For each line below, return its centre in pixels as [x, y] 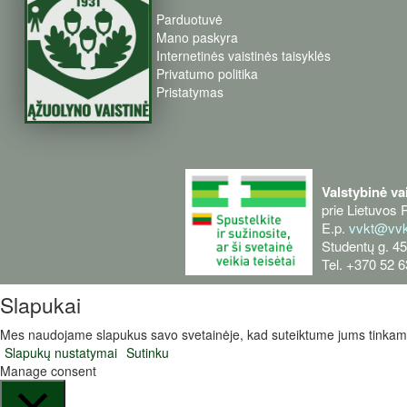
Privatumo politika [208, 73]
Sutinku [148, 352]
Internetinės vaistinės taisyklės [244, 55]
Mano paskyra [198, 37]
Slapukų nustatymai [61, 352]
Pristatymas [190, 91]
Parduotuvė [190, 19]
